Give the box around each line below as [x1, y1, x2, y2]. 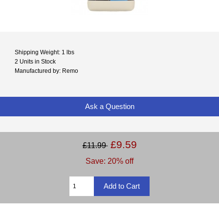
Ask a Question [83, 102, 136, 110]
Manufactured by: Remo [15, 67, 78, 74]
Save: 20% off [86, 156, 133, 165]
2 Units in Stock [15, 58, 56, 65]
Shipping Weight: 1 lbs [15, 49, 74, 56]
